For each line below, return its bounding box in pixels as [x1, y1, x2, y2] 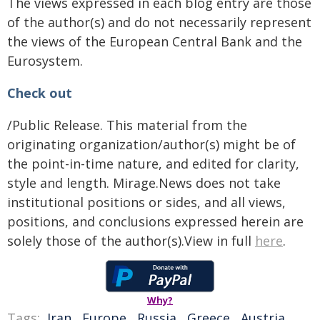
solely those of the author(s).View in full [7, 232, 255, 249]
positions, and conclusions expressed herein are [7, 213, 304, 230]
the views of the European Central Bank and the [7, 33, 302, 50]
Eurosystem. [7, 52, 83, 69]
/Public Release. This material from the [7, 116, 247, 134]
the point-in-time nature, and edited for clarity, [7, 155, 299, 172]
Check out [7, 84, 72, 101]
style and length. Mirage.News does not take [7, 174, 281, 191]
